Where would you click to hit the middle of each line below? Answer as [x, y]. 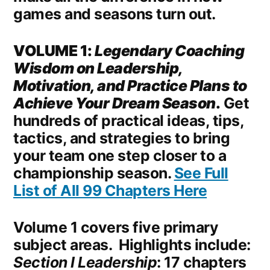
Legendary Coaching [170, 51]
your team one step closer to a [120, 156]
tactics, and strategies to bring [122, 138]
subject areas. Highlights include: [132, 245]
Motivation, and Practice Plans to [130, 86]
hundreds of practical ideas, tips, [129, 121]
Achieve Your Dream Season [115, 103]
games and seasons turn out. [115, 14]
